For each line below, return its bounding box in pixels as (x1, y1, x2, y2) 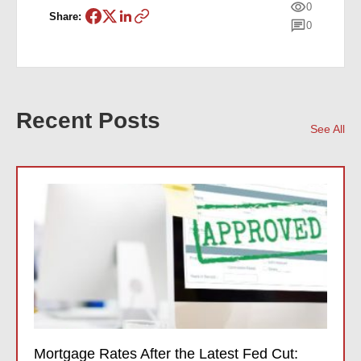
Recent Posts (16, 108, 160, 133)
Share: (49, 10, 81, 23)
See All (310, 122, 345, 135)
